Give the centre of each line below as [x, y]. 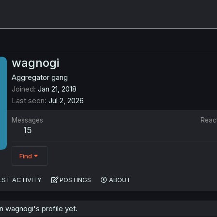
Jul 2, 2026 [66, 101]
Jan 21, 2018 [57, 89]
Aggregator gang [40, 77]
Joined [23, 89]
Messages [27, 120]
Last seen [28, 101]
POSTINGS [75, 180]
